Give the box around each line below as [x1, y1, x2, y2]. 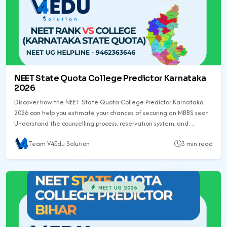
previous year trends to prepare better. [14, 129, 126, 139]
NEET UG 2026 [96, 183, 137, 192]
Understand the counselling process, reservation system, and [14, 118, 188, 128]
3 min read [181, 139, 213, 149]
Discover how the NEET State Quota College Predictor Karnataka [14, 97, 204, 107]
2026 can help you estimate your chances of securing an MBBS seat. [14, 107, 209, 118]
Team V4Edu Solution [28, 139, 90, 149]
